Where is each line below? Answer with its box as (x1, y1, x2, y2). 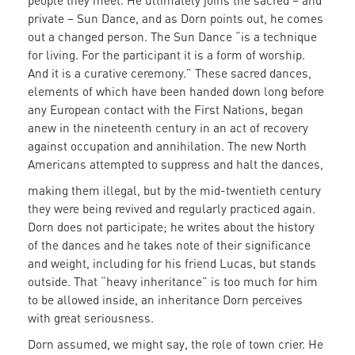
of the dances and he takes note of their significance (28, 238, 311, 253)
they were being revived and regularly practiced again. (28, 201, 315, 216)
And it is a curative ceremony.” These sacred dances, (28, 66, 311, 81)
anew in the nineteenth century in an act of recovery (28, 120, 308, 136)
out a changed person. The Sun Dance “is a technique (28, 29, 317, 44)
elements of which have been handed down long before (28, 84, 324, 99)
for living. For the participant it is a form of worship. (28, 48, 305, 63)
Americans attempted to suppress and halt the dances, (28, 157, 323, 172)
